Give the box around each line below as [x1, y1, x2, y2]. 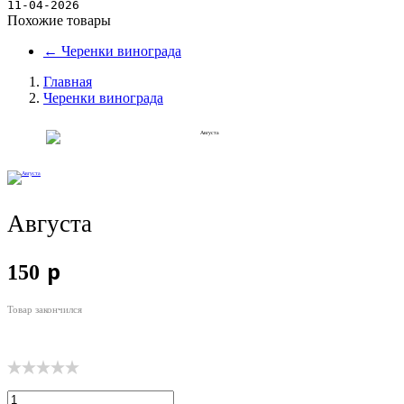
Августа [7, 210, 92, 238]
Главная [43, 74, 92, 90]
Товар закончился [7, 303, 82, 315]
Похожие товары [7, 13, 111, 29]
